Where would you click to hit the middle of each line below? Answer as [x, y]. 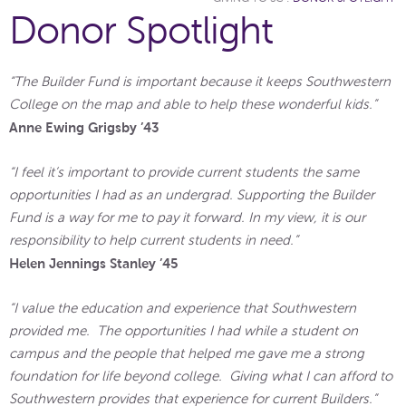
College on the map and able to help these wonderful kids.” [195, 104]
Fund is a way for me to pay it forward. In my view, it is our [187, 217]
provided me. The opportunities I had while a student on [184, 330]
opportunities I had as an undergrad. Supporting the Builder [192, 194]
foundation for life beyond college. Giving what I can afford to [201, 376]
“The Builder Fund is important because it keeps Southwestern [200, 81]
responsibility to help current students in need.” [154, 240]
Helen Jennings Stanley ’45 [94, 263]
